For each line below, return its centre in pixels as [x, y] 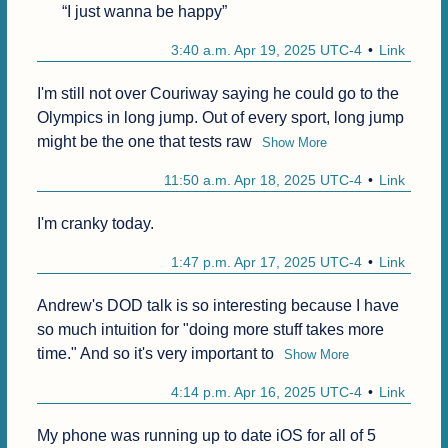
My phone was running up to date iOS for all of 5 [206, 436]
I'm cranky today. [95, 224]
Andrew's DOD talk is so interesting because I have [217, 306]
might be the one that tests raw [144, 142]
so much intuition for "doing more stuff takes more [210, 330]
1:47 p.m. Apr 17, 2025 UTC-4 [267, 262]
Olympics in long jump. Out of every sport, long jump [220, 118]
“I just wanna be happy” [144, 12]
